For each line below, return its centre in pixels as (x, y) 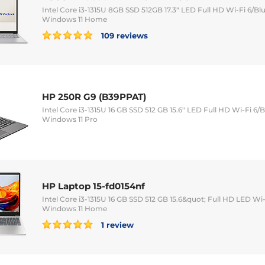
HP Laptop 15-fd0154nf (93, 186)
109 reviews (123, 35)
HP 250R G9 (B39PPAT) (94, 96)
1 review (116, 224)
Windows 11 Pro (70, 119)
